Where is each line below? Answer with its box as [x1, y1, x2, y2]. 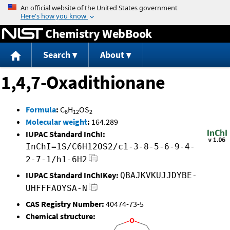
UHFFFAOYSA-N [26, 183, 87, 194]
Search [43, 49, 70, 61]
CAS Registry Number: [26, 199, 104, 209]
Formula [26, 104, 56, 115]
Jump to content [86, 2, 144, 12]
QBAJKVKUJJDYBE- [120, 170, 197, 181]
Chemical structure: [26, 211, 95, 222]
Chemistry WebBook [45, 25, 152, 42]
